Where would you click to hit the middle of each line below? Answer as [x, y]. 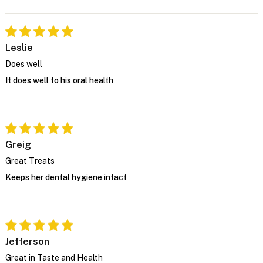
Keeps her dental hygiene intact [66, 177]
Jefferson [27, 241]
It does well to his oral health [59, 80]
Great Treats [30, 161]
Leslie [19, 48]
